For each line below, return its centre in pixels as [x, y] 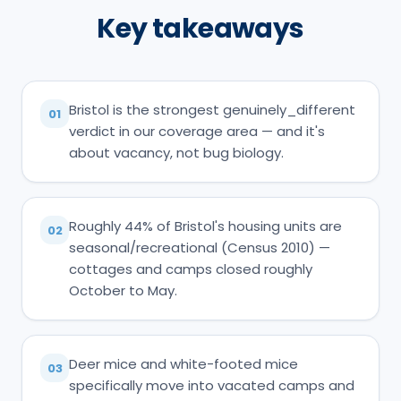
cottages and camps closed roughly [191, 269]
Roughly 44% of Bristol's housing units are [205, 226]
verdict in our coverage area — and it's [197, 132]
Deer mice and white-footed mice [183, 364]
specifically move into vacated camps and [212, 386]
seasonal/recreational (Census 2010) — [200, 248]
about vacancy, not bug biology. [176, 153]
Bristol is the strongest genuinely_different [212, 110]
